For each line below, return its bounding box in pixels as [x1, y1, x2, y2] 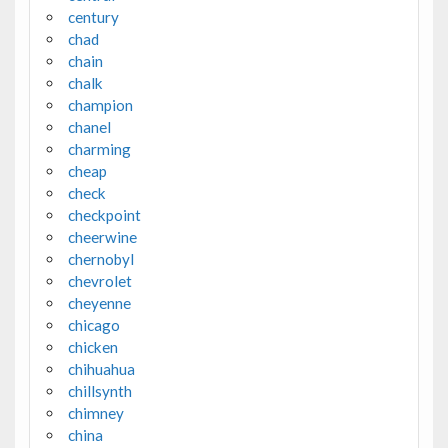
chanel [67, 117, 111, 136]
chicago [67, 315, 120, 334]
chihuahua [67, 359, 135, 378]
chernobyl [67, 249, 134, 268]
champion [67, 95, 133, 114]
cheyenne [67, 293, 131, 312]
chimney [67, 403, 124, 422]
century [67, 7, 119, 26]
